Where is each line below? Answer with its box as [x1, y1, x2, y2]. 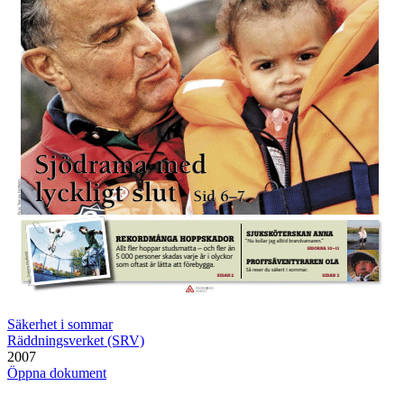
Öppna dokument [7, 364, 106, 381]
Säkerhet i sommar [7, 316, 113, 332]
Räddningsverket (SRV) [7, 332, 144, 348]
